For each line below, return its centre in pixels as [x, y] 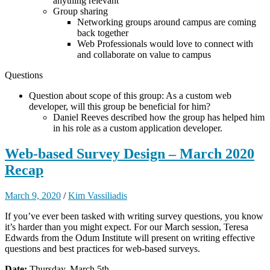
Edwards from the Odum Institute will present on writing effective [130, 238]
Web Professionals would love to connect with [165, 44]
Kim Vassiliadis [98, 196]
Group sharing [80, 11]
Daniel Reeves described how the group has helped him [159, 118]
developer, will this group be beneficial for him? [120, 107]
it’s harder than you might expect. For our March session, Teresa [127, 227]
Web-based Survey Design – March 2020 [130, 154]
